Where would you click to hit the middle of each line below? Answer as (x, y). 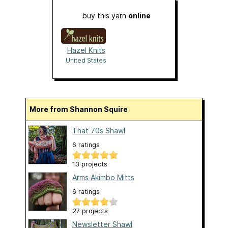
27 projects (90, 211)
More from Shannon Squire (82, 109)
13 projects (90, 164)
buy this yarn (105, 16)
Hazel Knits (86, 50)
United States (86, 61)
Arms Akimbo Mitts (103, 178)
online (139, 16)
